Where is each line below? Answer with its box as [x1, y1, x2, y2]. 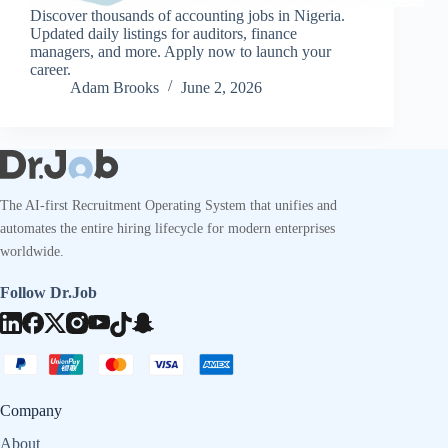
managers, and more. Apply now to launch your [30, 42, 331, 60]
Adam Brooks [70, 78, 159, 96]
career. [30, 60, 71, 78]
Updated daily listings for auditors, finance [30, 24, 297, 42]
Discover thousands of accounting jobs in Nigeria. [30, 6, 345, 24]
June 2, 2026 [181, 78, 262, 96]
